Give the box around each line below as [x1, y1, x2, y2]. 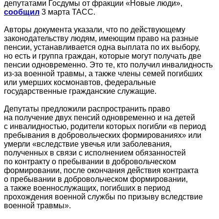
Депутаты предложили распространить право [4, 104, 170, 113]
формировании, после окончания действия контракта [4, 166, 198, 175]
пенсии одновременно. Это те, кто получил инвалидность [4, 60, 213, 69]
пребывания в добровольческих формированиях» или [4, 131, 201, 139]
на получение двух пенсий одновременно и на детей [4, 113, 195, 122]
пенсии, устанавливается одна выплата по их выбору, [4, 43, 200, 51]
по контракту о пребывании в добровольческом [4, 157, 176, 166]
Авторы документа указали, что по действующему [4, 25, 185, 34]
